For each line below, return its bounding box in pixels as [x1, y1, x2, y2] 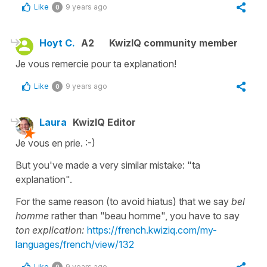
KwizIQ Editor [73, 116, 136, 128]
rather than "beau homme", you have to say [49, 209, 240, 222]
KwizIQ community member [109, 36, 238, 49]
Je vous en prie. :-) [15, 136, 95, 149]
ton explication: [15, 223, 87, 236]
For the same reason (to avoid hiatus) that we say [15, 195, 231, 207]
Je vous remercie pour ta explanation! [15, 57, 176, 70]
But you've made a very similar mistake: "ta [15, 159, 200, 171]
